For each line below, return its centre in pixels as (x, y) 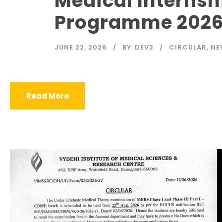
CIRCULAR (188, 47)
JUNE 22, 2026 (81, 47)
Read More (48, 96)
